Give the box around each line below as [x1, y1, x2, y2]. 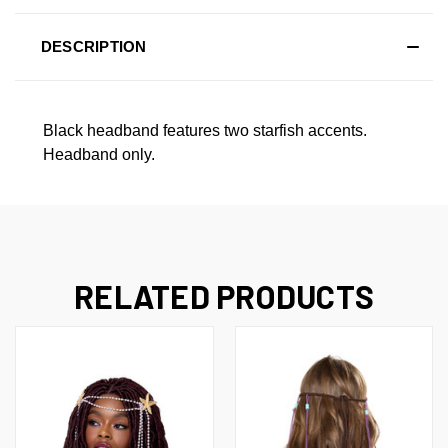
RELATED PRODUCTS [74, 276, 374, 315]
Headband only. [43, 145, 155, 163]
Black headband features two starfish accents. [43, 121, 367, 139]
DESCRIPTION [40, 37, 147, 55]
